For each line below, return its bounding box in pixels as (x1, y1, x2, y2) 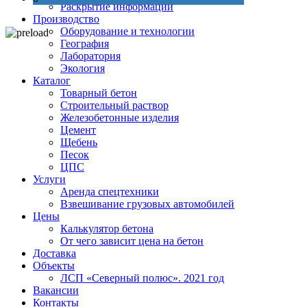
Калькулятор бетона (60, 223, 153, 234)
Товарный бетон (60, 87, 137, 99)
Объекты (33, 260, 75, 271)
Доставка (33, 247, 76, 259)
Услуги (33, 173, 66, 185)
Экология (60, 62, 105, 74)
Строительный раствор (60, 99, 169, 111)
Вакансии (33, 284, 79, 296)
